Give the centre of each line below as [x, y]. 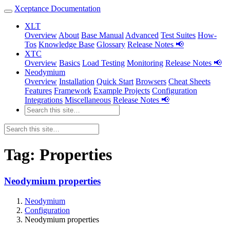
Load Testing [103, 63]
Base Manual [102, 35]
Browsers [151, 81]
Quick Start [115, 81]
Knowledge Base [66, 44]
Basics [70, 63]
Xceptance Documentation [57, 8]
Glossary [111, 44]
